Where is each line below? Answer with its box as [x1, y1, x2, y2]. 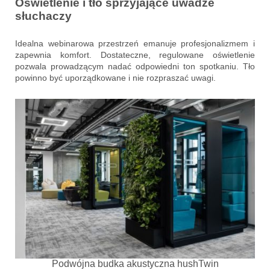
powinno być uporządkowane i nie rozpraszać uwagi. [15, 73, 216, 83]
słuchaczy [15, 10, 72, 23]
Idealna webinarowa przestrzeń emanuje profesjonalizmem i [15, 39, 255, 49]
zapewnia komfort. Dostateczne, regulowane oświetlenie [15, 50, 255, 60]
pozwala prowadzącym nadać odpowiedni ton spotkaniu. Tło [15, 61, 255, 72]
